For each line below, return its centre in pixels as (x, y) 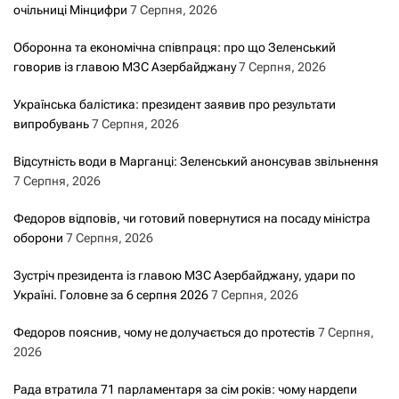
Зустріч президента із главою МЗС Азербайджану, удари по (184, 275)
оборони (38, 237)
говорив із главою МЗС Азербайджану (125, 66)
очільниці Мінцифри (70, 9)
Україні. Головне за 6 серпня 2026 (111, 294)
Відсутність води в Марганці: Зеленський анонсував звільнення (196, 161)
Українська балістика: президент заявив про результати (175, 104)
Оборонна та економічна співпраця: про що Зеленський (175, 47)
